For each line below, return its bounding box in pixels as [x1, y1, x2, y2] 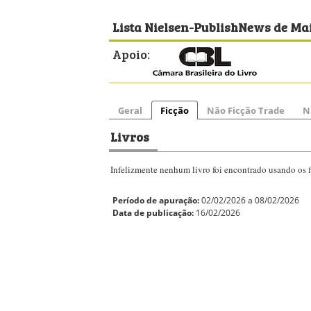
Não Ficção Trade [207, 104, 285, 117]
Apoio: [112, 44, 150, 63]
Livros [110, 126, 149, 146]
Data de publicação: [112, 207, 194, 219]
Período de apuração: [112, 194, 199, 206]
